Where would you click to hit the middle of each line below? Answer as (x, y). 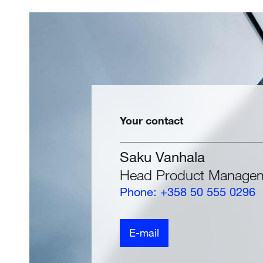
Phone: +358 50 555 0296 (188, 191)
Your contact (152, 120)
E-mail (144, 233)
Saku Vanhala (163, 156)
